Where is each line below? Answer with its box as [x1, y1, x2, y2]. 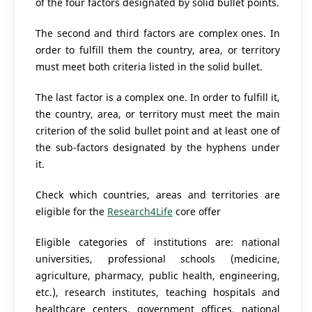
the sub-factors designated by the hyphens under [35, 140, 281, 154]
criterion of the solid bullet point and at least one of [35, 123, 281, 137]
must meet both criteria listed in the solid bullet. [35, 59, 263, 73]
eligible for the [35, 204, 107, 218]
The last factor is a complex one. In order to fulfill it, [35, 90, 281, 104]
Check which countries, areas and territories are [35, 187, 281, 201]
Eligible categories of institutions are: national [35, 235, 281, 249]
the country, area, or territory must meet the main [35, 107, 281, 120]
